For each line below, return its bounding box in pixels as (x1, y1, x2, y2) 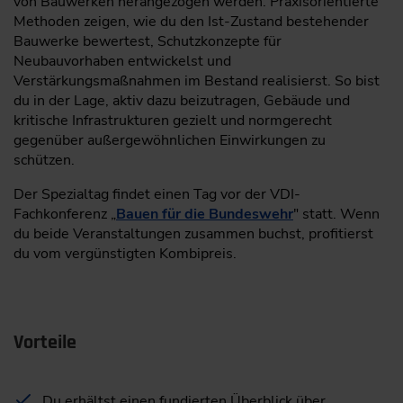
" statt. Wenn (293, 204, 380, 225)
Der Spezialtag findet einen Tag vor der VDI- (13, 184, 300, 205)
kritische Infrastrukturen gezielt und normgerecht (13, 111, 332, 131)
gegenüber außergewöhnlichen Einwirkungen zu (13, 130, 326, 151)
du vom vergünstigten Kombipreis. (13, 244, 237, 264)
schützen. (13, 150, 75, 171)
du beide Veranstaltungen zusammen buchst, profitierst (13, 224, 373, 245)
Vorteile (13, 330, 76, 356)
